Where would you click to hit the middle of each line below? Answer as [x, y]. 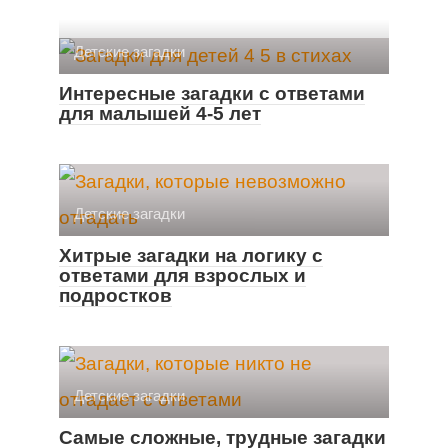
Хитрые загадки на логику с [191, 255]
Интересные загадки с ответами [212, 93]
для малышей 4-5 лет [160, 113]
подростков [115, 295]
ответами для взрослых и [182, 275]
